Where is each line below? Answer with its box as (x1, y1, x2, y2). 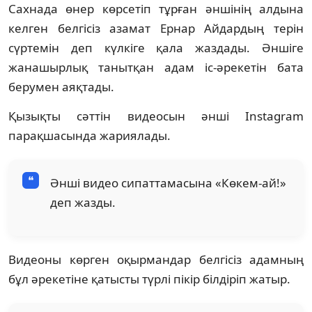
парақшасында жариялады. (8, 127, 171, 143)
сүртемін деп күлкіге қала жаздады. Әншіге (8, 39, 304, 56)
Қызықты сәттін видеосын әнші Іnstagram (8, 107, 304, 124)
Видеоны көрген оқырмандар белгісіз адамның (8, 251, 304, 267)
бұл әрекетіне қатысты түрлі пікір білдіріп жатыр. (8, 270, 290, 287)
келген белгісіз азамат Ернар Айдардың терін (8, 19, 304, 36)
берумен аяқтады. (8, 78, 114, 95)
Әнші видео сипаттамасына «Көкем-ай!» (50, 174, 286, 191)
